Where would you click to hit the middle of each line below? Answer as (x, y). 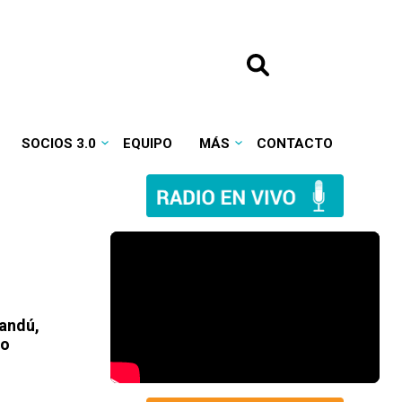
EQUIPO (147, 144)
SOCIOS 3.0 (58, 144)
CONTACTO (294, 144)
